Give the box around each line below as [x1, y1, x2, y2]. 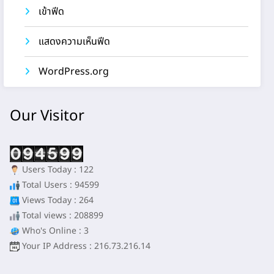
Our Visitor [10, 105, 85, 128]
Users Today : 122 [20, 163, 94, 177]
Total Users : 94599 [20, 179, 100, 192]
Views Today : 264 [20, 194, 94, 207]
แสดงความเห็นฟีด [39, 34, 111, 49]
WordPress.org [39, 64, 109, 79]
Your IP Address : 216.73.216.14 [20, 240, 151, 253]
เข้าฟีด [39, 4, 65, 19]
